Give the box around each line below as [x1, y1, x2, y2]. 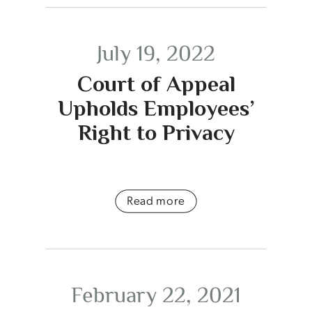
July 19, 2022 [97, 40, 215, 65]
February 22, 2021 [71, 281, 241, 307]
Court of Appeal [77, 71, 235, 97]
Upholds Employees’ [58, 95, 254, 121]
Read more [126, 192, 186, 208]
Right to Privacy [77, 120, 235, 146]
